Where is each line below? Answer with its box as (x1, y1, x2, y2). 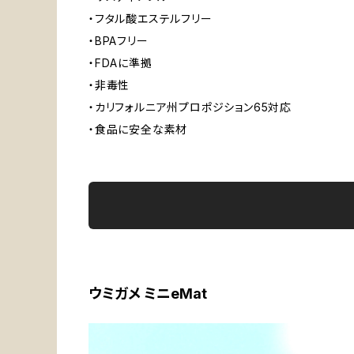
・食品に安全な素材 (88, 122, 188, 137)
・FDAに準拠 (88, 56, 153, 70)
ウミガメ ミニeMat (88, 285, 207, 303)
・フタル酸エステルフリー (88, 12, 213, 26)
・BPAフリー (88, 34, 149, 48)
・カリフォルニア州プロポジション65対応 (88, 100, 292, 115)
